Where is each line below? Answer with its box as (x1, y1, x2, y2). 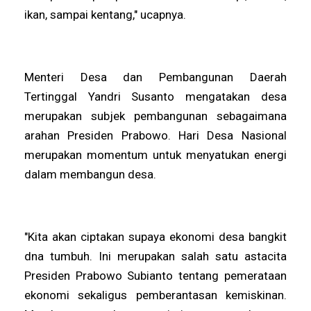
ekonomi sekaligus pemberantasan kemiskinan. (24, 287, 287, 302)
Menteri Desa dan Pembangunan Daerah (24, 69, 287, 84)
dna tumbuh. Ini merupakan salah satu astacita (24, 249, 287, 263)
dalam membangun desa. (24, 167, 157, 181)
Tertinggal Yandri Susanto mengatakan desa (24, 89, 287, 103)
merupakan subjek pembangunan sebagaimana (24, 108, 287, 123)
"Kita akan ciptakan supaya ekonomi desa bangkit (24, 229, 287, 244)
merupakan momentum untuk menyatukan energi (24, 147, 287, 162)
